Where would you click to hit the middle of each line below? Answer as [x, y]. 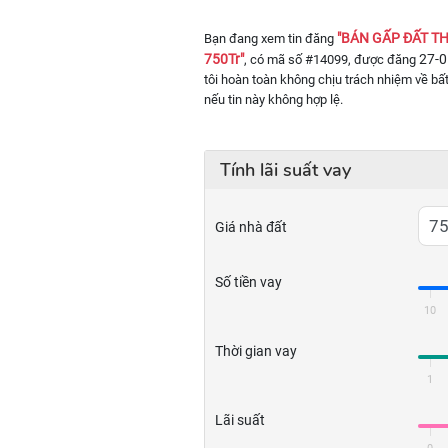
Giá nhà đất [251, 227]
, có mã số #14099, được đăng [331, 59]
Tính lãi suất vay [285, 170]
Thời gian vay [256, 351]
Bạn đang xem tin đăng [270, 38]
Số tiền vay [248, 282]
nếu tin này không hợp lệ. [273, 99]
